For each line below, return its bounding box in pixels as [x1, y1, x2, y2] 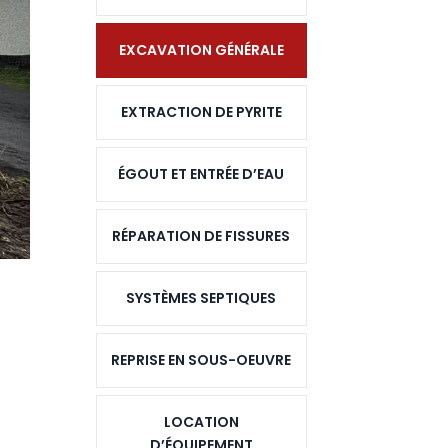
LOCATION [163, 412, 239, 433]
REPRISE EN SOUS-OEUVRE [111, 350, 292, 371]
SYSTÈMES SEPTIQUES [126, 288, 277, 309]
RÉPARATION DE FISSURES [112, 226, 291, 247]
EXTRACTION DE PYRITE [120, 102, 282, 123]
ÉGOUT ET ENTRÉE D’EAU [118, 164, 285, 185]
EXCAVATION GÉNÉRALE [118, 40, 284, 61]
